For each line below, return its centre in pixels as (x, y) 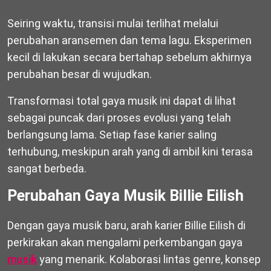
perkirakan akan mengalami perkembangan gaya (125, 242)
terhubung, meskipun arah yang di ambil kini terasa (130, 151)
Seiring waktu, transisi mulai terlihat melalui (113, 23)
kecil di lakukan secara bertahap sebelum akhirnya (129, 57)
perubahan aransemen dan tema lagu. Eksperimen (129, 40)
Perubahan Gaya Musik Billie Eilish (126, 195)
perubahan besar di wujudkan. (80, 74)
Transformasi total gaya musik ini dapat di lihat (122, 100)
